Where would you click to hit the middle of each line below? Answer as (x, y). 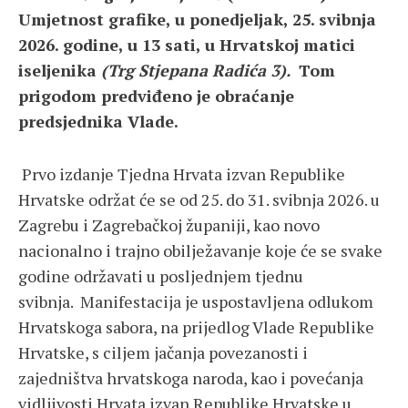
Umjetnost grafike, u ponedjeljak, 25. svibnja (197, 19)
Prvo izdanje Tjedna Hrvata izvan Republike (184, 173)
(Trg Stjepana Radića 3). (198, 70)
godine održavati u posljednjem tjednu (161, 275)
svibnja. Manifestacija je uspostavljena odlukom (196, 301)
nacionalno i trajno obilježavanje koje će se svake (200, 250)
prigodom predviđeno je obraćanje (156, 95)
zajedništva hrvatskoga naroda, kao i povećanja (191, 377)
